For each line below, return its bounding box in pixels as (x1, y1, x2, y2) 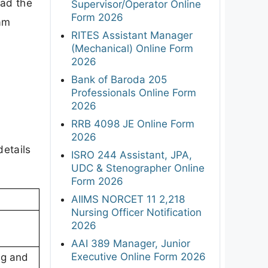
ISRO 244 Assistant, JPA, (71, 148, 192, 161)
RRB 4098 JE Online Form (71, 117, 194, 130)
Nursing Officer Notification (71, 206, 202, 218)
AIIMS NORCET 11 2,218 (71, 193, 185, 205)
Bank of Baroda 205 (71, 73, 167, 86)
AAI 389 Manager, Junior (71, 237, 190, 249)
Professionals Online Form (71, 86, 196, 99)
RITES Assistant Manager (71, 29, 193, 41)
